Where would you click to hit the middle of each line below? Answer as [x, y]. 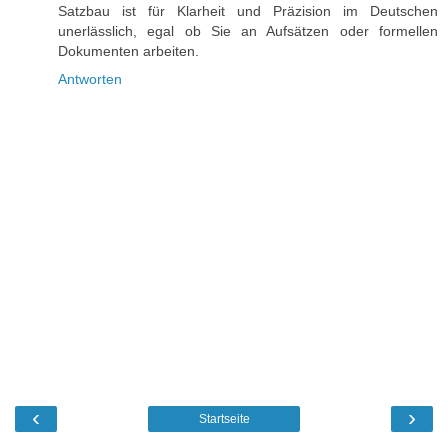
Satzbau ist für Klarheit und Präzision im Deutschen [248, 10]
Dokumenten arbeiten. [128, 50]
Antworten [90, 78]
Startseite [224, 419]
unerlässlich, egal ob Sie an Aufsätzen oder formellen [248, 30]
